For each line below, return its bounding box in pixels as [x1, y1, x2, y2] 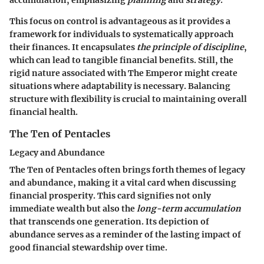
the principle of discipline [137, 42, 244, 53]
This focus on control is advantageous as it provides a [9, 16, 230, 27]
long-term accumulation [137, 203, 241, 214]
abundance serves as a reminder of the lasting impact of [9, 229, 241, 240]
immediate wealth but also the [9, 203, 137, 214]
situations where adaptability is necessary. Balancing [9, 81, 230, 92]
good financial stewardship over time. [9, 242, 167, 253]
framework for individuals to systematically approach [9, 29, 233, 40]
